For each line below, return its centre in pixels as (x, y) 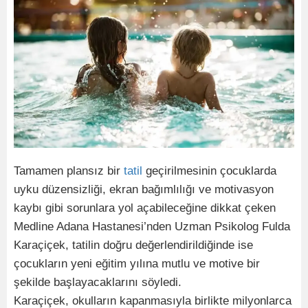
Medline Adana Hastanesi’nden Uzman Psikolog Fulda (152, 226)
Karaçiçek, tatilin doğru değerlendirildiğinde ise (133, 245)
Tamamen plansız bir (69, 170)
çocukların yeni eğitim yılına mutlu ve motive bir (137, 263)
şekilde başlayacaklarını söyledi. (98, 282)
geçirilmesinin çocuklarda (209, 170)
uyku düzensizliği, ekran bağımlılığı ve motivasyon (144, 189)
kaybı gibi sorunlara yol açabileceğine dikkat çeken (145, 208)
